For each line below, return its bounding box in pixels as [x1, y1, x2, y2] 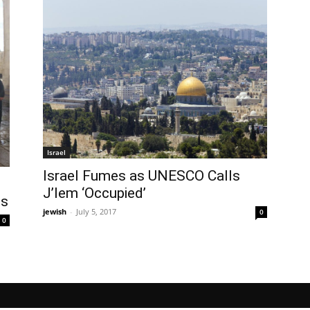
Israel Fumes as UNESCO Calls [43, 167, 240, 185]
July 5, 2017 [76, 206, 116, 217]
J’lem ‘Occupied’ [43, 185, 146, 202]
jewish [43, 206, 66, 217]
